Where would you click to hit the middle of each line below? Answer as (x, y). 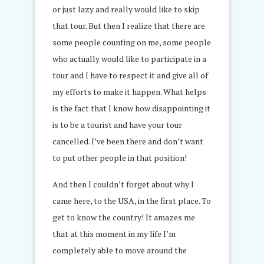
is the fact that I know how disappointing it (131, 108)
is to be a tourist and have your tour (117, 124)
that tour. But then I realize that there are (129, 25)
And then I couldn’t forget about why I (123, 184)
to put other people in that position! (120, 157)
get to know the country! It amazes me (124, 217)
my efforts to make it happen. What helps (129, 91)
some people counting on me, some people (132, 42)
